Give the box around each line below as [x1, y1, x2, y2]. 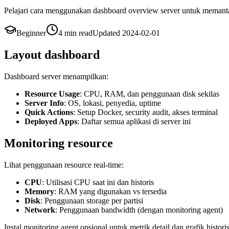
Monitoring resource [4, 136, 113, 150]
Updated [93, 28, 122, 37]
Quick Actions [25, 107, 73, 117]
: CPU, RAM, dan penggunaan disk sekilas [80, 89, 219, 98]
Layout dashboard [4, 48, 100, 61]
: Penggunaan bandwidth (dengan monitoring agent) [55, 205, 223, 214]
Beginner [16, 28, 46, 37]
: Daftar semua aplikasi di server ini [77, 117, 191, 126]
